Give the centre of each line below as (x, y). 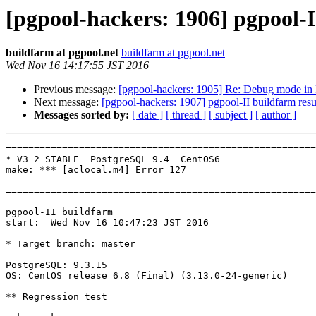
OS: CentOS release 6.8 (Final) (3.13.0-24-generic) (147, 276)
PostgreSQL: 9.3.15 (56, 265)
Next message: (68, 102)
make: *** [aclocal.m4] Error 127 (96, 170)
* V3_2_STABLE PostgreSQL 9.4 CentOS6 (113, 159)
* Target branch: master (71, 244)
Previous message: (76, 90)
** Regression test (56, 297)
